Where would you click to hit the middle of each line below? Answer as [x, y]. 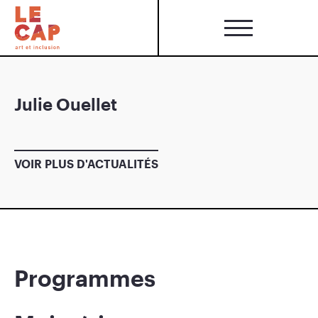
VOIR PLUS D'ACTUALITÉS [86, 164]
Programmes [85, 278]
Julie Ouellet [66, 104]
